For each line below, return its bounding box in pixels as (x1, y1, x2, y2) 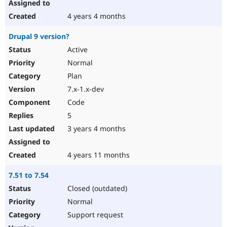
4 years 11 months (65, 150, 130, 160)
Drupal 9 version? (9, 31, 69, 42)
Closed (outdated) (65, 183, 127, 194)
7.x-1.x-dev (65, 84, 104, 94)
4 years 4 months (65, 11, 126, 21)
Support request (65, 210, 123, 220)
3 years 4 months (65, 124, 126, 134)
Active (65, 45, 88, 55)
